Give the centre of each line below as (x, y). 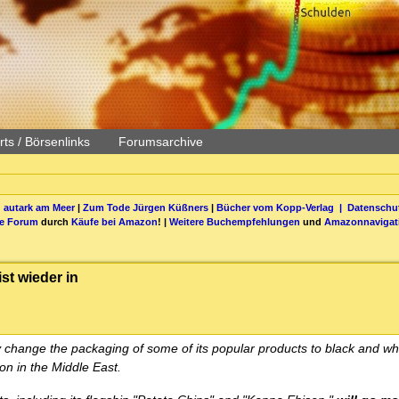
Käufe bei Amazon (114, 221)
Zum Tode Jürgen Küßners (145, 207)
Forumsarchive (161, 142)
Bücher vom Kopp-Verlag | (281, 207)
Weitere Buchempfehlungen (235, 221)
